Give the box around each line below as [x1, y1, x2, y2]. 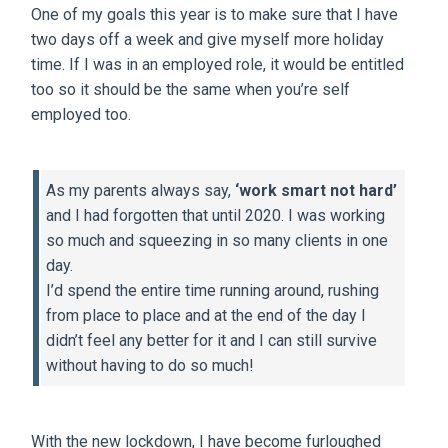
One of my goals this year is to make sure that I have [31, 4, 399, 24]
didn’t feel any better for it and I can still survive [46, 330, 378, 350]
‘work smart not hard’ [235, 180, 398, 200]
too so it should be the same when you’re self [31, 79, 351, 99]
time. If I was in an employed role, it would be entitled [31, 54, 405, 74]
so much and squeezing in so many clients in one [46, 230, 389, 250]
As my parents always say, [46, 180, 236, 200]
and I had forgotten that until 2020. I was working [46, 205, 386, 225]
